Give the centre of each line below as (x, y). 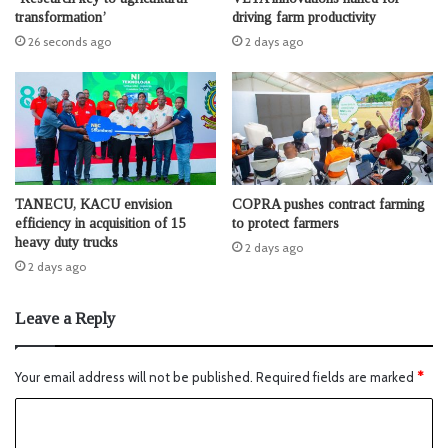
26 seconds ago (69, 42)
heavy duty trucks (66, 243)
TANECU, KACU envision (93, 205)
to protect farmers (285, 224)
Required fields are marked (336, 377)
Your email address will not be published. (134, 377)
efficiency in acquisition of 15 (100, 224)
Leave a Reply (65, 319)
